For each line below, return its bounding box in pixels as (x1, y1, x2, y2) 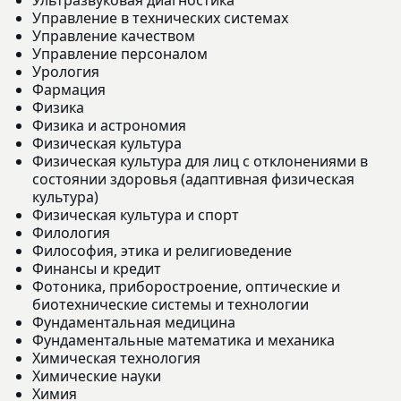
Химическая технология (32, 347, 200, 368)
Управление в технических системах (32, 7, 288, 28)
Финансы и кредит (32, 258, 161, 278)
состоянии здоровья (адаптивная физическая (32, 168, 354, 189)
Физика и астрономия (32, 115, 186, 135)
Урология (32, 61, 99, 81)
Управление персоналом (32, 43, 208, 64)
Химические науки (32, 365, 161, 386)
